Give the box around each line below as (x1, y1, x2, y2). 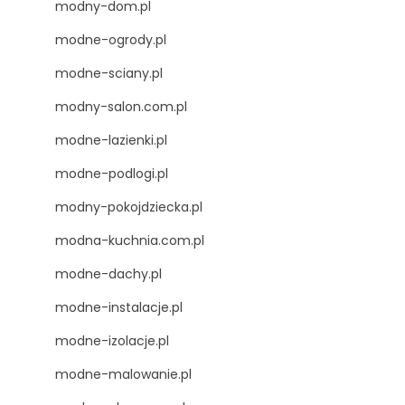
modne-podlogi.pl (55, 164, 168, 183)
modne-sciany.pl (55, 63, 163, 82)
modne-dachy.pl (55, 264, 162, 283)
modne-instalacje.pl (55, 297, 183, 316)
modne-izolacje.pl (55, 331, 169, 350)
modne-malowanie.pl (55, 364, 192, 383)
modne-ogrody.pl (55, 30, 166, 49)
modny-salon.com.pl (55, 97, 187, 116)
